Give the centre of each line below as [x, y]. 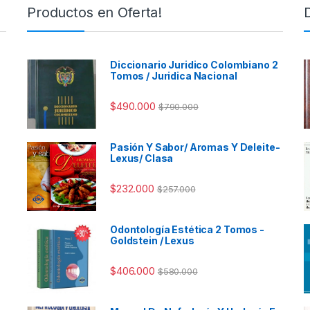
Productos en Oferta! [95, 12]
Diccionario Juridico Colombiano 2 [194, 64]
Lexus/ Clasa [142, 158]
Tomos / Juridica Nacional [174, 75]
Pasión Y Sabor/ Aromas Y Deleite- [195, 147]
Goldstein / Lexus [152, 240]
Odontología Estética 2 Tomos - [187, 229]
